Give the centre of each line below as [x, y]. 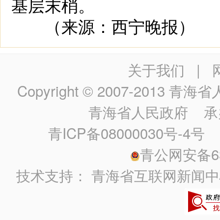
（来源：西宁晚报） [103, 26]
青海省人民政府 [138, 111]
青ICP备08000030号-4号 [127, 133]
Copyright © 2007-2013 [93, 90]
